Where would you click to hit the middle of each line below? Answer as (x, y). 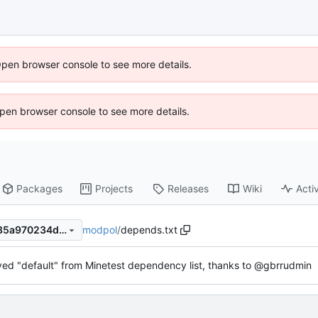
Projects (114, 189)
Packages (40, 189)
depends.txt (149, 229)
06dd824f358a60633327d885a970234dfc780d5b (62, 230)
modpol (100, 229)
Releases (188, 189)
